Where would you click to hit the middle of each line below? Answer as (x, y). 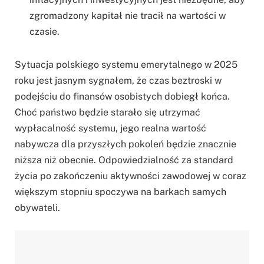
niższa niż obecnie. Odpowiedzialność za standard (124, 160)
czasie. (44, 32)
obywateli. (37, 208)
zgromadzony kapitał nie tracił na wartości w (128, 16)
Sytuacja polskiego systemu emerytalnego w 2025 (126, 65)
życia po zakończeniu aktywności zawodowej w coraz (131, 176)
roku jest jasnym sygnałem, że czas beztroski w (118, 81)
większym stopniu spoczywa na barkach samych (121, 192)
